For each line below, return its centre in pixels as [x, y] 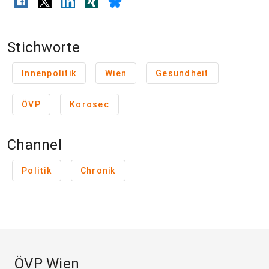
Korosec [89, 105]
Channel [35, 145]
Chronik [98, 171]
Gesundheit [182, 74]
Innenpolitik [49, 74]
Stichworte [44, 48]
